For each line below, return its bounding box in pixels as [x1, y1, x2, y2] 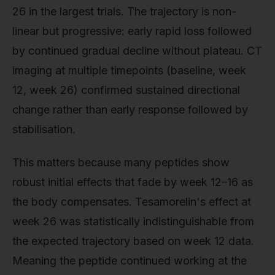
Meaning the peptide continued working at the [12, 254, 247, 267]
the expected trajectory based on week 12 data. [12, 234, 254, 247]
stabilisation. [12, 123, 76, 136]
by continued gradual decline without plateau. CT [12, 44, 262, 58]
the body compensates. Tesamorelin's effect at [12, 195, 251, 208]
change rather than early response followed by [12, 103, 248, 117]
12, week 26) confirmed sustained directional [12, 83, 240, 97]
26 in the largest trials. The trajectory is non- [12, 5, 236, 18]
